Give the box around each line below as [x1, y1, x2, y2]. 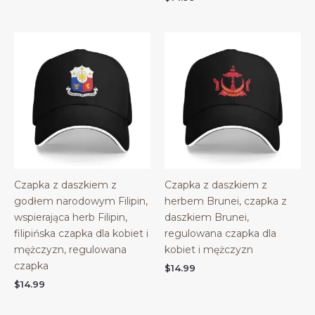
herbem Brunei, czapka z [165, 194, 287, 207]
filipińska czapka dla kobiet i [14, 226, 148, 240]
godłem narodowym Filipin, [14, 194, 148, 207]
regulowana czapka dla [165, 226, 276, 240]
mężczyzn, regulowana [14, 243, 127, 256]
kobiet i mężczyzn [165, 243, 253, 256]
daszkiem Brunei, [165, 210, 249, 224]
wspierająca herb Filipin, [14, 210, 127, 224]
